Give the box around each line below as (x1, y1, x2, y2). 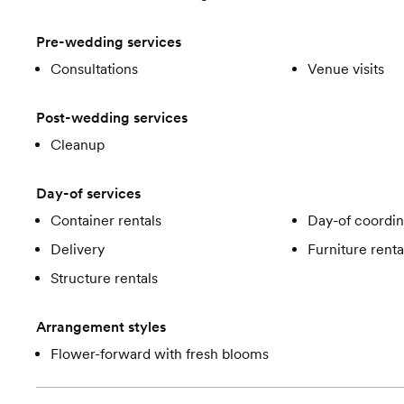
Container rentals (50, 212, 161, 229)
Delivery (50, 241, 105, 258)
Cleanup (50, 136, 105, 153)
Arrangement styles (36, 318, 166, 335)
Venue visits (307, 60, 384, 78)
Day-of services (36, 185, 141, 202)
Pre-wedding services (36, 33, 181, 50)
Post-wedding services (36, 109, 188, 126)
